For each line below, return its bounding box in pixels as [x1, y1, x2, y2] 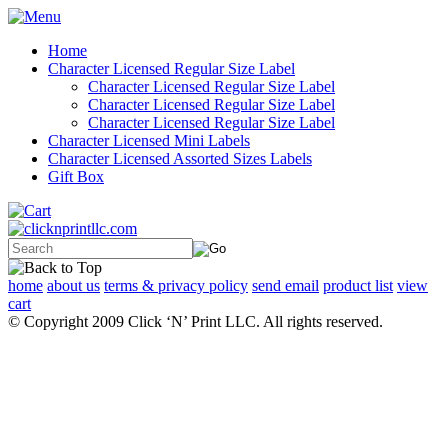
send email [252, 277, 319, 294]
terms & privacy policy [104, 277, 248, 294]
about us [47, 277, 100, 294]
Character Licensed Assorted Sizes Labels [48, 150, 312, 167]
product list [323, 277, 393, 294]
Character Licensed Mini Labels [48, 132, 250, 149]
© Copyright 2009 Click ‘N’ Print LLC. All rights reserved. [8, 313, 383, 330]
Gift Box [48, 168, 104, 185]
